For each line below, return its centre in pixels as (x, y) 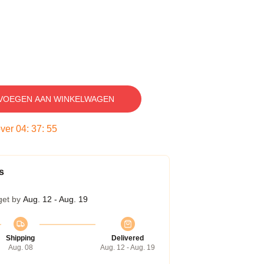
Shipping (20, 238)
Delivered (128, 238)
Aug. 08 (20, 247)
